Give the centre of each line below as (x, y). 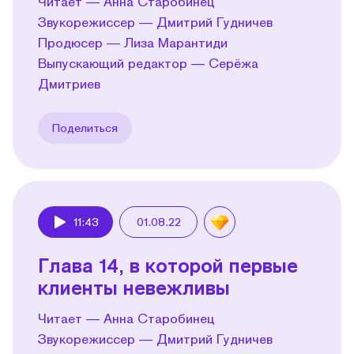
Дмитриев (69, 83)
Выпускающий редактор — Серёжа (148, 62)
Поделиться (85, 127)
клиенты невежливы (134, 287)
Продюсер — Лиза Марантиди (133, 42)
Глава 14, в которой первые (168, 265)
